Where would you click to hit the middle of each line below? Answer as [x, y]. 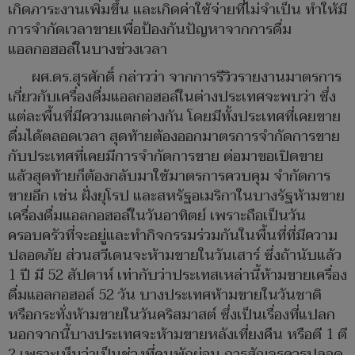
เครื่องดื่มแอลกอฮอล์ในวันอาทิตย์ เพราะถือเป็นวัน [157, 216]
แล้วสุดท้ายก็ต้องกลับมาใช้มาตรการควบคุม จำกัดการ [169, 177]
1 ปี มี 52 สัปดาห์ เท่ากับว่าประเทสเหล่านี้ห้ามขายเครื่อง [177, 276]
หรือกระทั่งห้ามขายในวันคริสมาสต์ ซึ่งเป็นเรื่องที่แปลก [172, 315]
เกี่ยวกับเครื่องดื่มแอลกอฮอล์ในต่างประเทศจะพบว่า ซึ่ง [172, 97]
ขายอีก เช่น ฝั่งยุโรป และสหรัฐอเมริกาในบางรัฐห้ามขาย [176, 197]
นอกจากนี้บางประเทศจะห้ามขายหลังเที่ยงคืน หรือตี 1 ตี [177, 335]
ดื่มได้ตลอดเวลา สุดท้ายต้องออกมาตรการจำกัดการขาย [174, 137]
